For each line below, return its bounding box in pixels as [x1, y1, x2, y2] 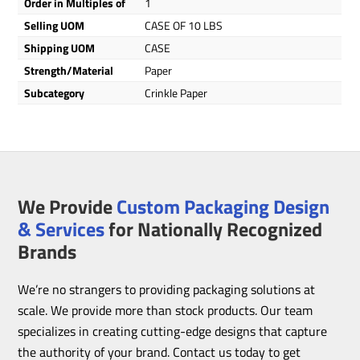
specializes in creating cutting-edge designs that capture [18, 321, 328, 341]
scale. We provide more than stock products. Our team [18, 300, 313, 320]
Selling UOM [24, 17, 85, 34]
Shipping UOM [24, 39, 96, 56]
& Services [18, 214, 105, 243]
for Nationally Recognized [104, 214, 323, 243]
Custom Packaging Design [117, 191, 330, 221]
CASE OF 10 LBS [145, 17, 223, 34]
